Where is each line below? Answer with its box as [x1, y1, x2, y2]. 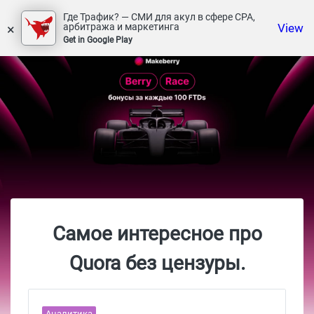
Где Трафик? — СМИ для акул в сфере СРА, [63, 11, 255, 22]
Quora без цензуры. [69, 252, 245, 275]
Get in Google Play [63, 35, 132, 45]
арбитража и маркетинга [63, 21, 179, 32]
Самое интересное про [52, 222, 262, 245]
